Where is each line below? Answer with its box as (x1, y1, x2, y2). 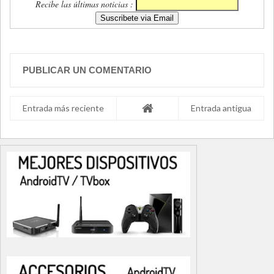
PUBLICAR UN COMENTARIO (23, 64, 152, 75)
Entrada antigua (191, 102, 251, 113)
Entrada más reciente (23, 102, 104, 113)
